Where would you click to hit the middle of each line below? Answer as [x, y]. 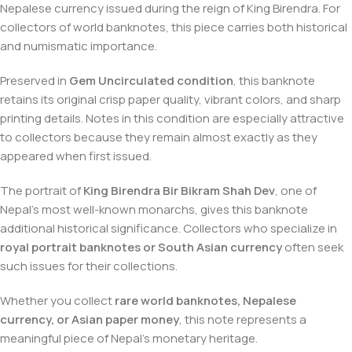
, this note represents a [243, 319]
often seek [313, 247]
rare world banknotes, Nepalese [205, 300]
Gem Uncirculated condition [151, 80]
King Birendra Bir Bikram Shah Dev [179, 190]
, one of [296, 190]
